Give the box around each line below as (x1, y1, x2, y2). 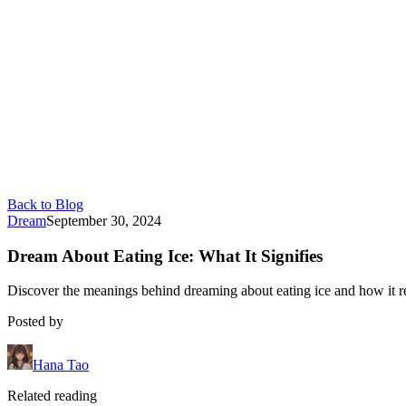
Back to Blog (7, 197, 83, 212)
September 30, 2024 (46, 213, 161, 228)
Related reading (7, 388, 97, 404)
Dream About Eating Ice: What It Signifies (7, 246, 323, 266)
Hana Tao (33, 357, 89, 373)
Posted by (7, 314, 63, 330)
